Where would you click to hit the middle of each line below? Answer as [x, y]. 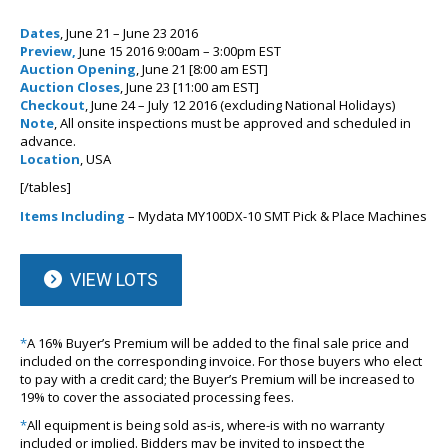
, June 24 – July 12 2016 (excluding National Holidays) [240, 105]
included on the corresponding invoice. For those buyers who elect [221, 361]
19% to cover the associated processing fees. [157, 397]
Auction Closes [70, 87]
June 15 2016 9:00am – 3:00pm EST [178, 51]
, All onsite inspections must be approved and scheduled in [232, 123]
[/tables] [45, 187]
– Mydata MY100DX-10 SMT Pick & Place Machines [276, 216]
